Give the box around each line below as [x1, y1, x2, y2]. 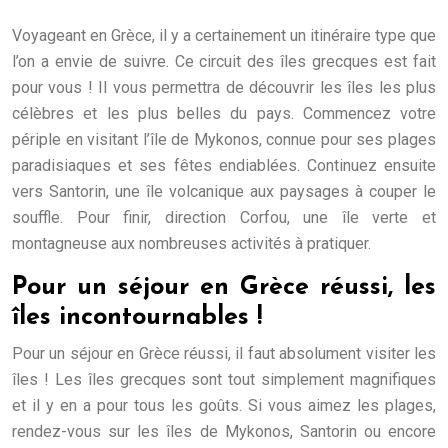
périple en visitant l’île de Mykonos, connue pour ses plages [12, 130, 436, 149]
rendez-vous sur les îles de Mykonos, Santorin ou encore [12, 422, 436, 441]
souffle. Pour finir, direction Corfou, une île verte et [12, 208, 436, 227]
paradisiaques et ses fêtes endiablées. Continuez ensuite [12, 156, 436, 175]
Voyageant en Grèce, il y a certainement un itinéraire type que [12, 26, 436, 45]
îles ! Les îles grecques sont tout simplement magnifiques [12, 370, 436, 389]
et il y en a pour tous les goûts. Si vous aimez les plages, [12, 396, 436, 415]
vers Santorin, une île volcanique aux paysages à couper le [12, 182, 436, 201]
